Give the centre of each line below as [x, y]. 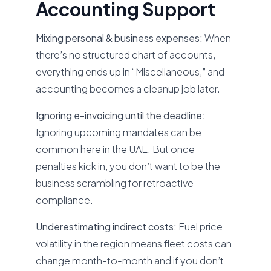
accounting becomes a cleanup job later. [128, 89]
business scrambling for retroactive [115, 183]
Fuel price [201, 227]
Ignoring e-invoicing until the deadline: [121, 115]
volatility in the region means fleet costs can [134, 243]
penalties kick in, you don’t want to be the [128, 166]
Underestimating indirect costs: [107, 227]
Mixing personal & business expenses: [120, 38]
